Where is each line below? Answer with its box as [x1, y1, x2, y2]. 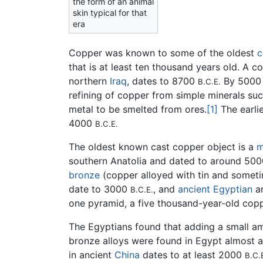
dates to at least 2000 [140, 248, 245, 261]
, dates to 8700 [127, 75, 198, 87]
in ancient [69, 248, 114, 261]
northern [69, 75, 110, 87]
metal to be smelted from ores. [69, 103, 207, 115]
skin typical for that [73, 7, 147, 18]
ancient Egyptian [178, 183, 252, 195]
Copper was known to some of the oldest [69, 46, 257, 59]
